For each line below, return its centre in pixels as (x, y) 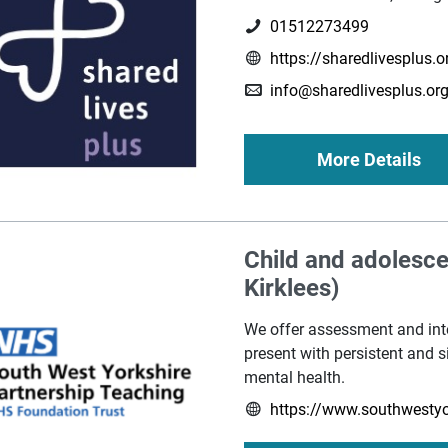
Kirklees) (292, 288)
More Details (369, 159)
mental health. (295, 377)
